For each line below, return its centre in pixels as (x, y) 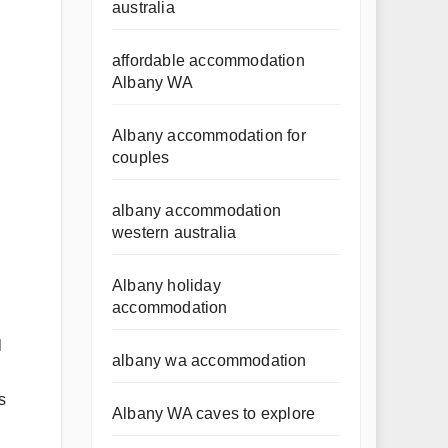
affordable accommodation (208, 60)
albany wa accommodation (209, 360)
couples (141, 157)
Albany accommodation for (209, 135)
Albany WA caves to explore (214, 413)
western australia (174, 232)
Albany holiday (166, 285)
